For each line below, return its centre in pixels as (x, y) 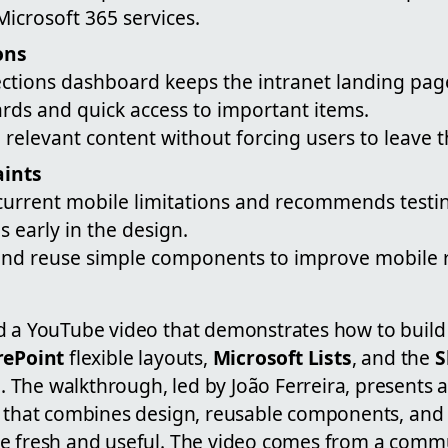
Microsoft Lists (282, 358)
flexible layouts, (138, 358)
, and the (393, 358)
